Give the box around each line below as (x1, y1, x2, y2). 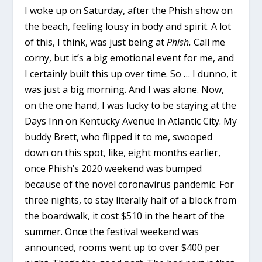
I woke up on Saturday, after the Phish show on (25, 4, 233, 17)
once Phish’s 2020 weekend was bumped (25, 161, 202, 175)
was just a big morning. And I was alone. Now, (25, 82, 225, 96)
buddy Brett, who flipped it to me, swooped (25, 130, 213, 143)
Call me (194, 35, 226, 49)
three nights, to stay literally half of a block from (25, 193, 237, 206)
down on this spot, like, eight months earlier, (25, 146, 221, 159)
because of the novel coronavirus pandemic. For (25, 177, 235, 191)
